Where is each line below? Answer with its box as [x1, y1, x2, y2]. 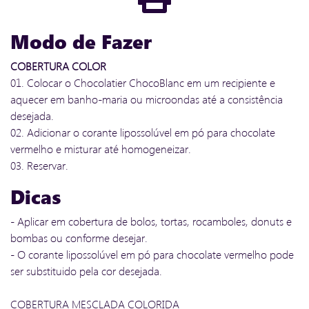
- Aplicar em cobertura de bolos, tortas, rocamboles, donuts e [10, 214, 292, 228]
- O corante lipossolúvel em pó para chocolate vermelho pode [10, 247, 294, 261]
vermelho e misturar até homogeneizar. [10, 141, 191, 156]
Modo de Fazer [10, 28, 152, 54]
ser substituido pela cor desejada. [10, 263, 162, 278]
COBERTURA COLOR [10, 59, 106, 73]
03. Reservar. [10, 158, 68, 172]
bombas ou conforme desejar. [10, 230, 148, 245]
